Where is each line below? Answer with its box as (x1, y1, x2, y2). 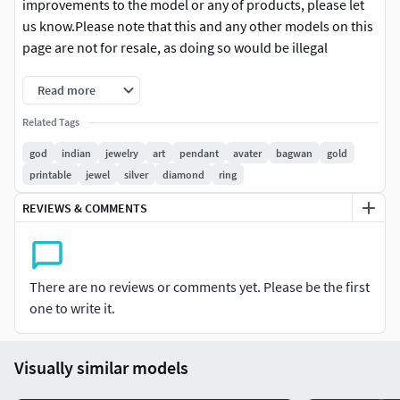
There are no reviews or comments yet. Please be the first (29, 278, 370, 296)
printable (29, 167, 71, 181)
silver (124, 167, 148, 181)
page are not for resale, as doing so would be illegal (22, 38, 328, 57)
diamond (162, 167, 204, 181)
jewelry (105, 146, 138, 160)
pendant (179, 146, 219, 160)
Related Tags (22, 115, 79, 129)
